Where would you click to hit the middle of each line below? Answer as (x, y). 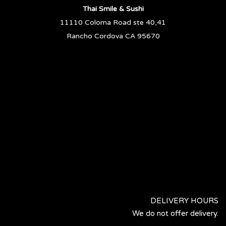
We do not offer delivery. (175, 213)
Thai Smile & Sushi (113, 9)
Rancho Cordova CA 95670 (113, 36)
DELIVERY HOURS (184, 201)
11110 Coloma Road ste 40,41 (113, 22)
